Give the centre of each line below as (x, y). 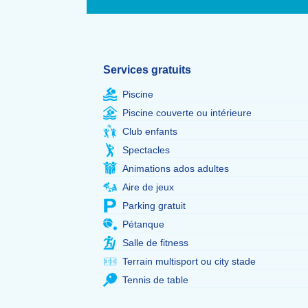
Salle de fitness (155, 243)
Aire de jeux (148, 187)
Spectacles (146, 150)
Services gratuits (147, 70)
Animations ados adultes (176, 168)
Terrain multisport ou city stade (189, 261)
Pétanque (143, 224)
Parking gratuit (154, 206)
